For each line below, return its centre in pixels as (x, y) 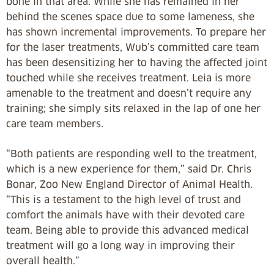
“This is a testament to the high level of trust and (124, 200)
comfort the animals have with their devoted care (125, 215)
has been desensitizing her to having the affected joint (137, 63)
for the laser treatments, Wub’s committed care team (133, 47)
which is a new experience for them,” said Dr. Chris (129, 169)
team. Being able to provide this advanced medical (128, 230)
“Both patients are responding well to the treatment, (131, 154)
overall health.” (43, 261)
